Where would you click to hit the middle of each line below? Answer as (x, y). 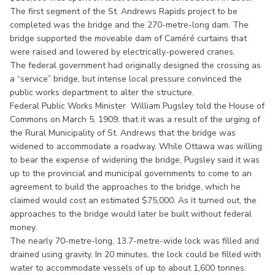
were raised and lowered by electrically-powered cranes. (124, 52)
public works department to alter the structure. (102, 92)
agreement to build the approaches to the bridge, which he (125, 187)
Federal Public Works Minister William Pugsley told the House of (137, 106)
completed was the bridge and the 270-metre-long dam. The (129, 25)
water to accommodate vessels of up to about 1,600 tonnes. (128, 268)
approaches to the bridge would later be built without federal (131, 214)
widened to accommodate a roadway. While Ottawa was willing (136, 146)
